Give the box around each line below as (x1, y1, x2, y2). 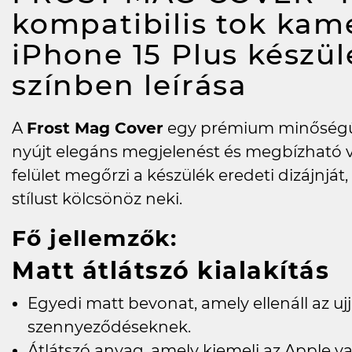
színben (12, 68, 145, 103)
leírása (144, 68, 248, 103)
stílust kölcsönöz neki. (12, 189, 182, 209)
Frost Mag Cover (27, 119, 163, 138)
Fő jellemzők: (12, 225, 178, 252)
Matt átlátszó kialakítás (12, 256, 329, 286)
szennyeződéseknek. (27, 317, 191, 337)
